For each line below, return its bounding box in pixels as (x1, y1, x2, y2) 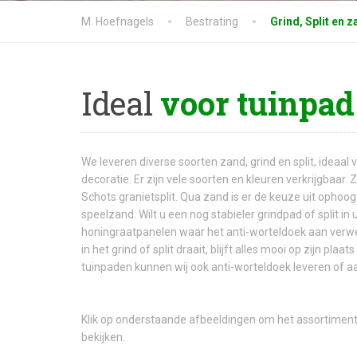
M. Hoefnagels (81, 15, 154, 28)
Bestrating (186, 15, 238, 28)
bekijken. (81, 331, 125, 343)
